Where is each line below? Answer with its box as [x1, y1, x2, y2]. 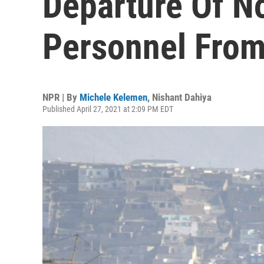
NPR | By [42, 91, 80, 103]
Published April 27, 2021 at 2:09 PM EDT [42, 104, 173, 114]
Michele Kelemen [80, 91, 147, 103]
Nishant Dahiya [152, 91, 212, 103]
